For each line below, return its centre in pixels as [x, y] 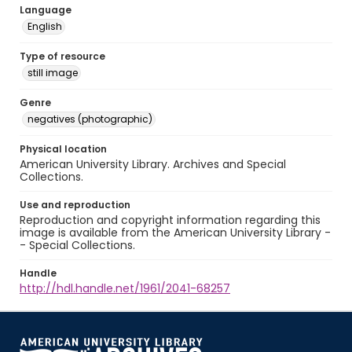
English [45, 26]
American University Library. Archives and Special [153, 164]
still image [53, 73]
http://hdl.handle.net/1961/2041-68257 [125, 288]
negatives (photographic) [90, 119]
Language [46, 10]
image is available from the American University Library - [175, 233]
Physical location [63, 149]
